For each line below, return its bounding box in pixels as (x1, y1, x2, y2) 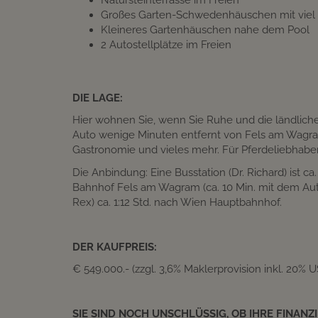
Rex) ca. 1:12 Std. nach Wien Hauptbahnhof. (72, 195, 282, 209)
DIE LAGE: (72, 91, 123, 104)
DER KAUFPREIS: (72, 240, 157, 253)
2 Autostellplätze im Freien (101, 38, 231, 51)
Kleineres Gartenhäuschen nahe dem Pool (101, 23, 312, 36)
